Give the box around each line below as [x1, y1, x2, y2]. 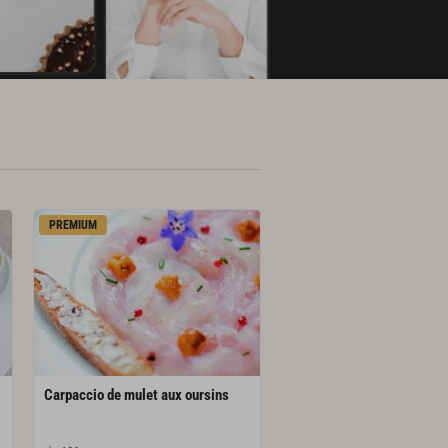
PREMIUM [49, 218, 98, 233]
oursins [185, 385, 230, 404]
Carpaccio [44, 385, 105, 404]
